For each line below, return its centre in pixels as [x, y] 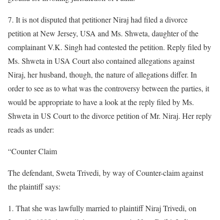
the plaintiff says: [34, 186]
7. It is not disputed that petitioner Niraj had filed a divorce [98, 19]
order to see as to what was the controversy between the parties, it [109, 88]
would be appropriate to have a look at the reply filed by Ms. [101, 102]
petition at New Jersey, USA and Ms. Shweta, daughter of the [103, 33]
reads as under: [31, 129]
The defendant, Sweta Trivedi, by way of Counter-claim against [106, 173]
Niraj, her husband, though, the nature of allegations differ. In [102, 74]
